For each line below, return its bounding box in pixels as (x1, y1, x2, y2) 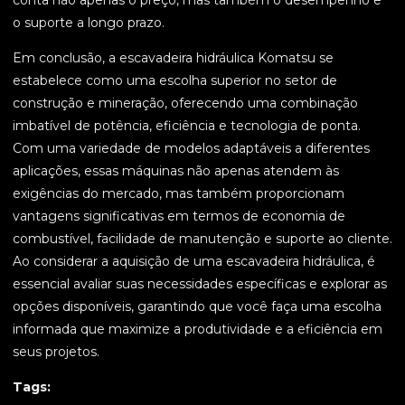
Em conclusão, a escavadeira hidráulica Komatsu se (13, 50, 334, 67)
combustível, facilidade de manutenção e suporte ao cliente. (13, 231, 392, 248)
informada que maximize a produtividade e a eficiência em (13, 321, 382, 338)
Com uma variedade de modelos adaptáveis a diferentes (13, 140, 370, 157)
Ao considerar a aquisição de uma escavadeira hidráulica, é (13, 253, 375, 270)
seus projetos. (13, 344, 99, 361)
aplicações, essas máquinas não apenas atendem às (13, 163, 339, 180)
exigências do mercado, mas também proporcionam (13, 185, 344, 202)
